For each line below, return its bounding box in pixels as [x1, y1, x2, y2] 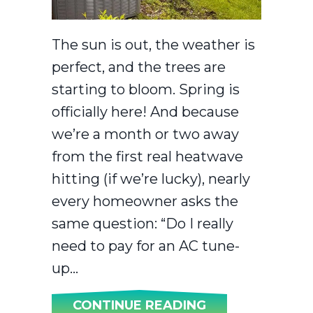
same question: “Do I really [52, 215, 233, 233]
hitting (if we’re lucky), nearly [52, 170, 250, 188]
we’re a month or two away [52, 126, 239, 143]
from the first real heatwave [52, 148, 243, 166]
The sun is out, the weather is [52, 36, 255, 54]
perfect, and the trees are [52, 59, 226, 76]
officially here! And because [52, 103, 239, 121]
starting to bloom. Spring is [52, 81, 240, 99]
